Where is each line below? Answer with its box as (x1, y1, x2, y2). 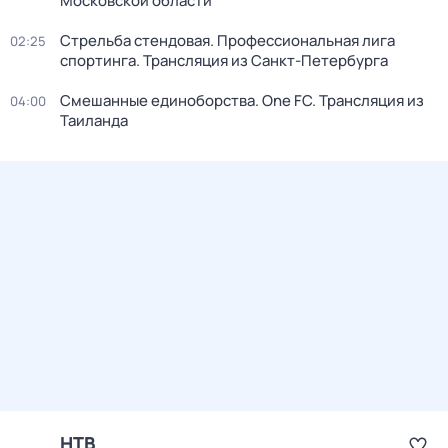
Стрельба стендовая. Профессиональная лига (60, 30, 395, 51)
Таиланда (60, 110, 128, 131)
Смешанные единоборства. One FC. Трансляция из (60, 90, 424, 111)
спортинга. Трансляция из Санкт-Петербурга (60, 50, 388, 71)
